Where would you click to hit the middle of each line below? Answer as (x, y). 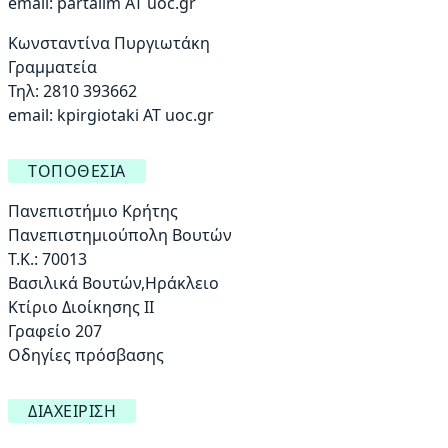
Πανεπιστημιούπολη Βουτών (120, 235)
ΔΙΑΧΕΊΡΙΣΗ (72, 411)
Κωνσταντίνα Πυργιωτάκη (109, 43)
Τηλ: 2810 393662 (72, 91)
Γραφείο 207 (55, 331)
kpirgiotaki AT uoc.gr (135, 115)
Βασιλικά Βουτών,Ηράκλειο (113, 283)
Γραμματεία (52, 67)
